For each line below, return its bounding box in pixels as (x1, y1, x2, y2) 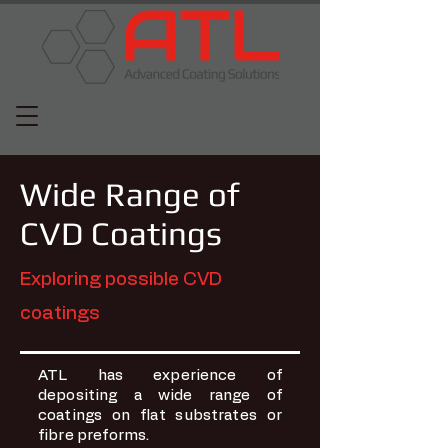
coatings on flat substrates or (38, 408, 282, 423)
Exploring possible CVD (20, 270, 222, 289)
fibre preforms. (38, 428, 150, 443)
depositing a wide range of (38, 388, 282, 403)
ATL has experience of (38, 368, 282, 383)
